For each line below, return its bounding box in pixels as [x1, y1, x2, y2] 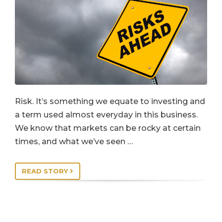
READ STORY [22, 166, 70, 175]
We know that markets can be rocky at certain [15, 123, 201, 133]
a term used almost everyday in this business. [15, 110, 198, 119]
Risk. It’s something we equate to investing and [15, 96, 205, 106]
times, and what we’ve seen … [15, 136, 133, 146]
